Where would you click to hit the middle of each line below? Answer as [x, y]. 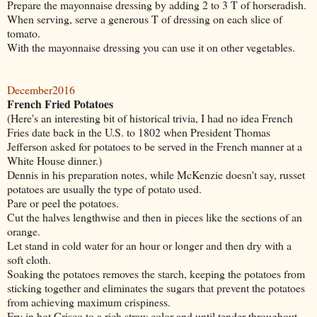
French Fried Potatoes [60, 103]
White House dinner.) [54, 160]
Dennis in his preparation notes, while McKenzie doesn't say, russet [156, 174]
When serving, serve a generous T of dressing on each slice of [145, 18]
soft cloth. [29, 259]
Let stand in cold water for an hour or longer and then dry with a [149, 245]
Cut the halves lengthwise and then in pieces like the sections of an [155, 217]
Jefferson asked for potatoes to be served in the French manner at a [155, 146]
